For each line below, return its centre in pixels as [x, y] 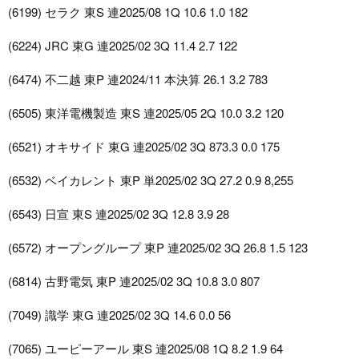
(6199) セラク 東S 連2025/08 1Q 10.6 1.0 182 [128, 12]
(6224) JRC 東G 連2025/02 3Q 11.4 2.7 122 [123, 46]
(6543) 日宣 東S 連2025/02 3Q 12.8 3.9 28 [119, 214]
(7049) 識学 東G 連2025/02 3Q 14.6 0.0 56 [119, 315]
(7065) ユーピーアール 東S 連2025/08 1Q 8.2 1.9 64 [145, 349]
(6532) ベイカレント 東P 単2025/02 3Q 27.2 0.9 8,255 [151, 180]
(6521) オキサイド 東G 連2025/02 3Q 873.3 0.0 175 [144, 147]
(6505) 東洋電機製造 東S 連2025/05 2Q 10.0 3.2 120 [146, 113]
